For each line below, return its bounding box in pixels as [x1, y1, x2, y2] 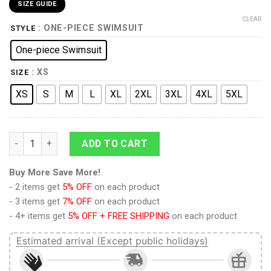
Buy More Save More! [9, 167, 100, 178]
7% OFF [62, 196, 92, 207]
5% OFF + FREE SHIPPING [68, 211, 169, 222]
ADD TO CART [82, 137, 148, 149]
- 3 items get [9, 196, 62, 207]
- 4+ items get [9, 211, 68, 222]
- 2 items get [9, 181, 62, 193]
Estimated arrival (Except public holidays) [16, 235, 208, 247]
